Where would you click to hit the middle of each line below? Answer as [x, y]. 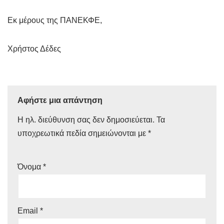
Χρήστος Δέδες [34, 49]
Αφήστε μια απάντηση [60, 100]
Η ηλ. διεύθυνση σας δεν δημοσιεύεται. [86, 120]
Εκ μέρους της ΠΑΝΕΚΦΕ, [55, 20]
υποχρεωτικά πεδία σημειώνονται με [83, 133]
